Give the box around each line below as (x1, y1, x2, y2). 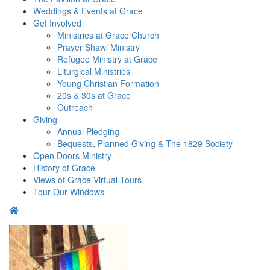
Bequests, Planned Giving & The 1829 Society (57, 137, 233, 149)
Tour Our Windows (33, 186, 104, 198)
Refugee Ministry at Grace (57, 53, 157, 65)
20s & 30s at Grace (57, 89, 131, 101)
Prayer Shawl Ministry (57, 41, 140, 53)
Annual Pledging (57, 125, 119, 137)
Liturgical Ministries (57, 65, 130, 77)
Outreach (57, 101, 93, 113)
